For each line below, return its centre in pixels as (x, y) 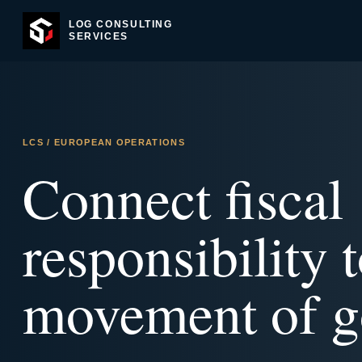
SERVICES (99, 36)
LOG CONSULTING (121, 24)
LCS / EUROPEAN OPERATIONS (104, 142)
